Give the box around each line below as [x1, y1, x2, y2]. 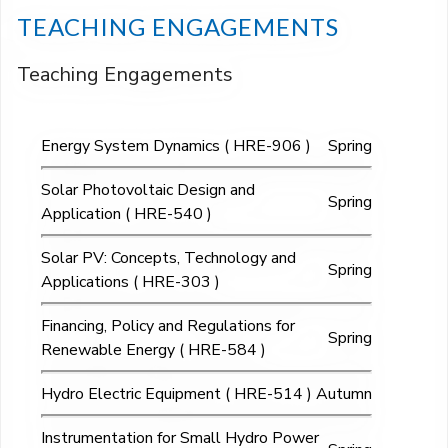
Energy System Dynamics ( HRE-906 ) [41, 135, 311, 158]
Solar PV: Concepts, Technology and [41, 247, 296, 270]
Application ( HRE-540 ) [41, 203, 212, 226]
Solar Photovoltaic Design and [41, 179, 255, 202]
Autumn [316, 383, 373, 406]
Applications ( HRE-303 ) [41, 271, 220, 294]
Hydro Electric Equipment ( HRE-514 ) [41, 383, 312, 406]
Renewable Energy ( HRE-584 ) [41, 339, 266, 362]
